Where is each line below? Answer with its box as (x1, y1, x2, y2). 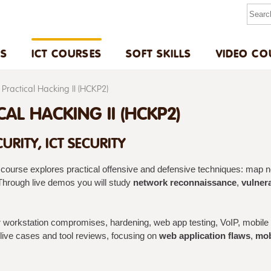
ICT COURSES (31, 47, 102, 60)
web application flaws (159, 230, 250, 241)
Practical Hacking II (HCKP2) (2, 84, 109, 94)
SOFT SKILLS (125, 47, 192, 60)
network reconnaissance (133, 177, 237, 188)
